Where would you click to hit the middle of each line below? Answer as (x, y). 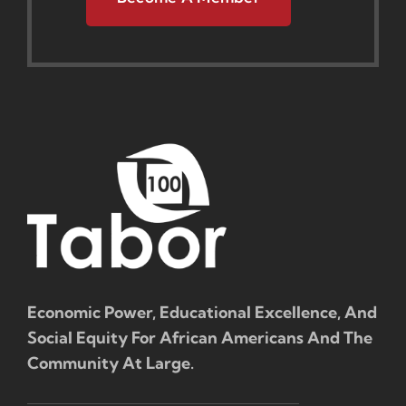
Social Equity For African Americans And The (199, 337)
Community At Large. (110, 362)
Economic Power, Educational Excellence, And (202, 312)
